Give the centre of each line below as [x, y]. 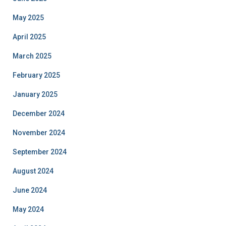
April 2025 [29, 37]
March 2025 [32, 56]
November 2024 [39, 133]
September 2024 [40, 152]
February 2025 [36, 75]
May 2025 [28, 18]
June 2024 [30, 190]
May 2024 [28, 210]
